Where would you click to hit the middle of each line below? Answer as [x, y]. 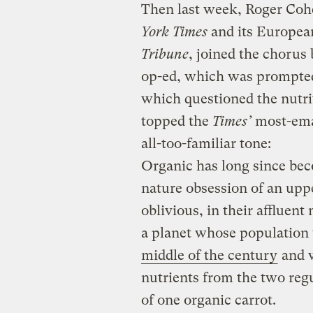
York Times [176, 32]
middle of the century [209, 256]
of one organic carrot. [208, 300]
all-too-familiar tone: [206, 144]
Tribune [165, 54]
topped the [176, 122]
